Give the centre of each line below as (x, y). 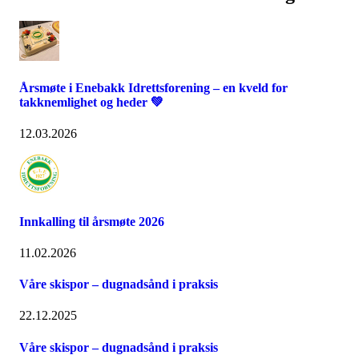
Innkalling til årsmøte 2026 (92, 221)
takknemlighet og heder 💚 (91, 103)
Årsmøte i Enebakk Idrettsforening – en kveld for (153, 88)
